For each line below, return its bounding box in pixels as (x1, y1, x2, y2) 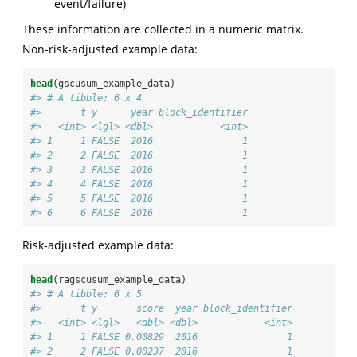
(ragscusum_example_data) (53, 274, 186, 286)
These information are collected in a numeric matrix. (22, 22, 304, 37)
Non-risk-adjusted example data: (22, 41, 198, 57)
